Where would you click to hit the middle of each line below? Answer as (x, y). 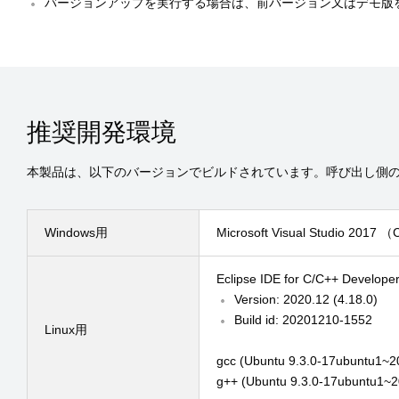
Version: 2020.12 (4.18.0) (306, 299)
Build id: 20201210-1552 (304, 320)
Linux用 (66, 330)
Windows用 (76, 232)
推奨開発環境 (102, 132)
